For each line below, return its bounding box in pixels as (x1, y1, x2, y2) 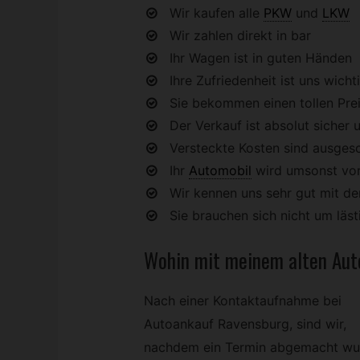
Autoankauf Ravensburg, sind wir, (143, 315, 346, 332)
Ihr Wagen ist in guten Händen (169, 50, 352, 67)
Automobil (188, 162, 252, 179)
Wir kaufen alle (169, 5, 260, 22)
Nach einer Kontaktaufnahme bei (143, 292, 342, 309)
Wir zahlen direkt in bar (169, 27, 311, 44)
